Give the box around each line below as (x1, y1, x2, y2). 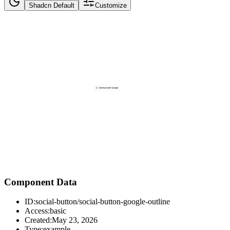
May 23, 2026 (52, 216, 98, 225)
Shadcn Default (29, 1, 74, 9)
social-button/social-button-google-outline (35, 197, 170, 206)
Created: (25, 216, 52, 225)
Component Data (4, 176, 77, 187)
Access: (25, 206, 50, 216)
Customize (95, 1, 127, 9)
